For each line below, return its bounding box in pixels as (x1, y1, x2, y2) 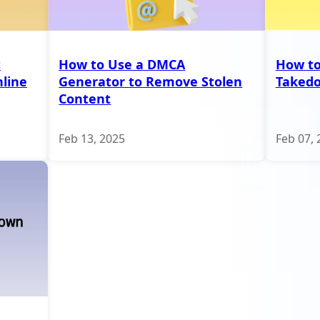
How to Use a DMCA (59, 55, 186, 73)
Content (59, 89, 111, 107)
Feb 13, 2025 (59, 130, 126, 146)
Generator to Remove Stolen (59, 72, 243, 90)
